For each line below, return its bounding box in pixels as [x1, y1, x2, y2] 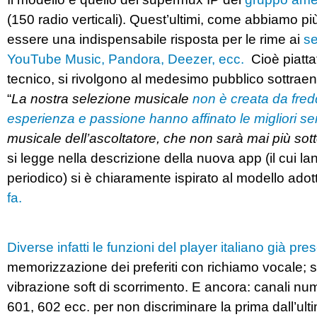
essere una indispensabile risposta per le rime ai [7, 31, 300, 47]
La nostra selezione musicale [11, 91, 192, 106]
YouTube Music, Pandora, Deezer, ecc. [7, 51, 244, 67]
